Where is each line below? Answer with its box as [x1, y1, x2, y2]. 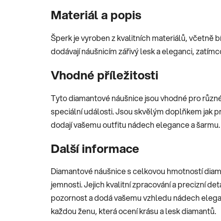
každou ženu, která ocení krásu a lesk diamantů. [51, 205, 216, 217]
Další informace [51, 140, 139, 157]
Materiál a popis [51, 6, 141, 23]
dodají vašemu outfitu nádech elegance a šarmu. [51, 118, 220, 130]
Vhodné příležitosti [51, 66, 158, 83]
